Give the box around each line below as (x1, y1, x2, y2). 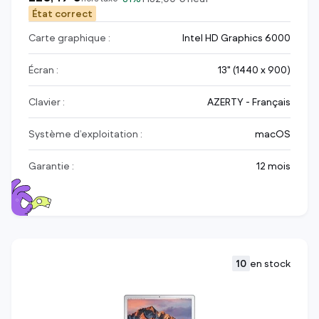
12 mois (256, 159, 291, 172)
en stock (250, 257, 291, 270)
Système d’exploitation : (28, 127, 142, 140)
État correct (32, 7, 93, 20)
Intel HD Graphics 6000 (182, 31, 291, 44)
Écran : (28, 63, 58, 76)
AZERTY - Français (207, 95, 291, 108)
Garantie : (28, 159, 74, 172)
